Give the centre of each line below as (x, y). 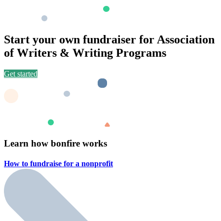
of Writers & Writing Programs (85, 53)
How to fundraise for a (43, 164)
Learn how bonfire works (55, 143)
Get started (21, 74)
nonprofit (97, 164)
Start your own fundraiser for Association (109, 40)
